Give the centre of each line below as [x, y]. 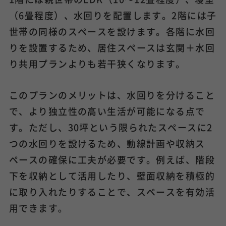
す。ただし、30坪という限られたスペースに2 [111, 127]
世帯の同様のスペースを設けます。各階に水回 [112, 31]
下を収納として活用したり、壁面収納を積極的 [112, 175]
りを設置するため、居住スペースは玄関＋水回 [112, 47]
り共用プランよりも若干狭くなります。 [97, 63]
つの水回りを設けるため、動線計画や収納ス [107, 143]
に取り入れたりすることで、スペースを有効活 [112, 191]
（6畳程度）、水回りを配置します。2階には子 [113, 15]
